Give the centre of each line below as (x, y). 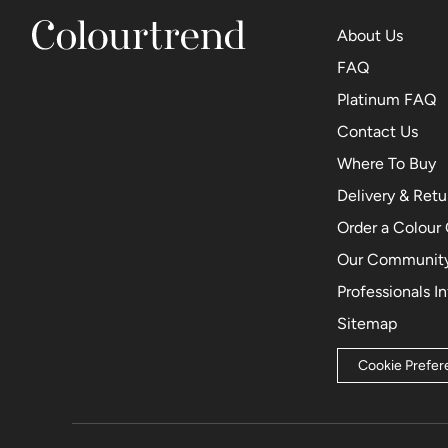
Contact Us (377, 131)
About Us (369, 35)
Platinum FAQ (386, 99)
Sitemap (366, 323)
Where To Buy (386, 163)
